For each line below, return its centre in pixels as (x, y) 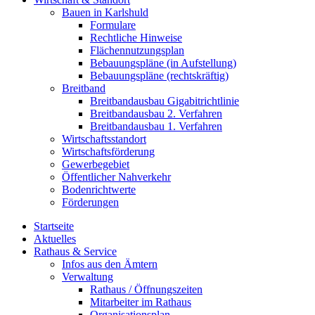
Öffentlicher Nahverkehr (116, 177)
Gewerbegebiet (96, 165)
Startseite (54, 226)
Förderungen (90, 202)
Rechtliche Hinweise (136, 38)
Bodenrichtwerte (99, 190)
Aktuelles (55, 239)
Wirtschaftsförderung (108, 152)
